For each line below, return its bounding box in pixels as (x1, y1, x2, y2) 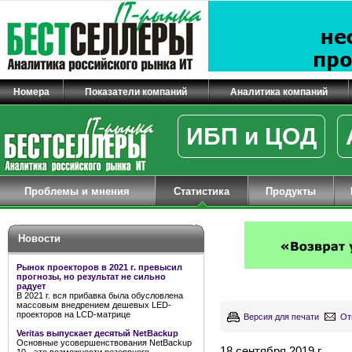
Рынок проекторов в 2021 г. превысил (16, 262, 182, 272)
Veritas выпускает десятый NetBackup (16, 328, 178, 338)
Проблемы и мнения (24, 185, 130, 197)
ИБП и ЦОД (185, 123, 317, 149)
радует (16, 281, 46, 291)
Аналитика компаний (230, 86, 328, 97)
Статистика (174, 185, 230, 197)
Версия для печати (244, 312, 319, 322)
